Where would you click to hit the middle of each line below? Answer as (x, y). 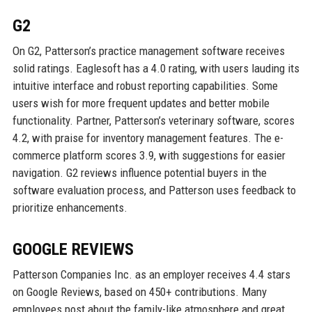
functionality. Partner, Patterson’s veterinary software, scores (153, 121)
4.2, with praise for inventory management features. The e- (148, 138)
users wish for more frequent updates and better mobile (141, 103)
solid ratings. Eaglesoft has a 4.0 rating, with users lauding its (156, 69)
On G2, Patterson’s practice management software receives (148, 51)
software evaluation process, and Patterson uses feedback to (154, 190)
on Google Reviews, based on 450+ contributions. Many (139, 292)
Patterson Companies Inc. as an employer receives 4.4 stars (151, 275)
